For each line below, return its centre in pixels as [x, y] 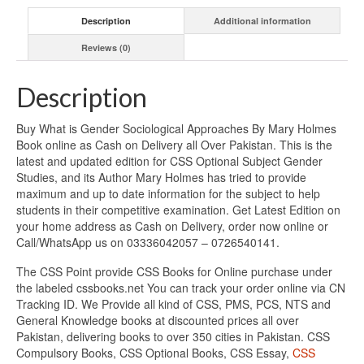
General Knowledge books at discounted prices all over [158, 321]
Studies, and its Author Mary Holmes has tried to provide [161, 178]
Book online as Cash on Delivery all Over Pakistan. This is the [174, 145]
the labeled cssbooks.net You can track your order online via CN [181, 288]
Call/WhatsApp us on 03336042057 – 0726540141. [148, 243]
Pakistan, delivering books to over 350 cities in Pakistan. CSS [173, 337]
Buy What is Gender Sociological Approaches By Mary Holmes [176, 129]
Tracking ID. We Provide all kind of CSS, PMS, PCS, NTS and [173, 304]
